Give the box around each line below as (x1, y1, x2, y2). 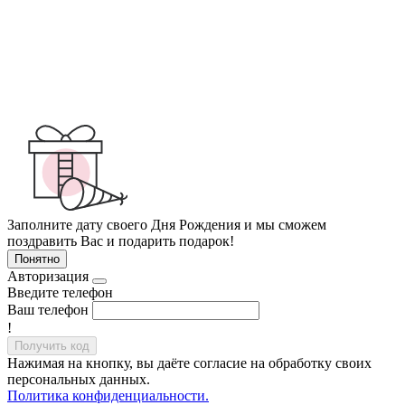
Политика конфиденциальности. (7, 387, 209, 403)
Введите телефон (7, 284, 113, 300)
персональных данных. (7, 371, 150, 387)
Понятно (14, 251, 60, 266)
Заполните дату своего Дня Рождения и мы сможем (7, 216, 326, 232)
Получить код (14, 338, 89, 353)
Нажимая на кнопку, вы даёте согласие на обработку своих (7, 354, 372, 371)
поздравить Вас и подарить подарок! (7, 232, 234, 249)
